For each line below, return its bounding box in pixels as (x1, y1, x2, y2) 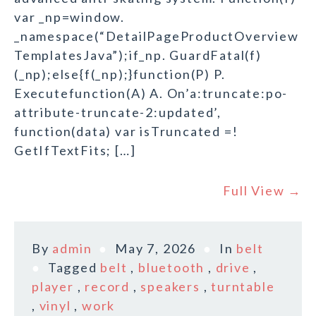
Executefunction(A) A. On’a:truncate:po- (14, 85, 288, 102)
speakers (140, 279, 200, 295)
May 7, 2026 (115, 241, 197, 257)
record (85, 279, 130, 295)
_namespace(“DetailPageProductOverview (14, 28, 299, 44)
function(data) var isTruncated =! (14, 123, 238, 140)
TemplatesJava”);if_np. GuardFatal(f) (14, 47, 262, 63)
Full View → (223, 183, 302, 199)
